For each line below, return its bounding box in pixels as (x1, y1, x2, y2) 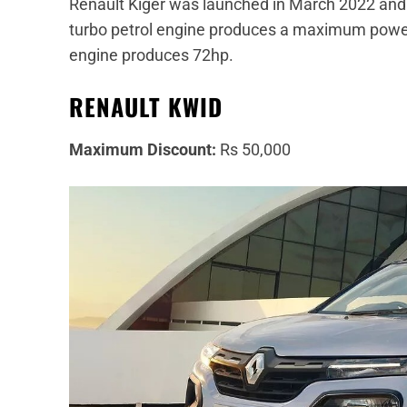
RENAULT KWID (69, 88, 223, 124)
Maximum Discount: (69, 139, 216, 159)
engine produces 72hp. (69, 45, 233, 65)
